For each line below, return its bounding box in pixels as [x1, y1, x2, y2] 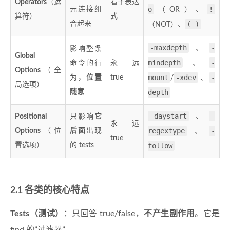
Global [15, 52, 35, 60]
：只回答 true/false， [63, 209, 144, 218]
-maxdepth [150, 44, 187, 52]
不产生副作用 [144, 209, 195, 218]
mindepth [148, 59, 181, 67]
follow [148, 142, 172, 150]
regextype [148, 127, 185, 136]
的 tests [70, 142, 94, 149]
